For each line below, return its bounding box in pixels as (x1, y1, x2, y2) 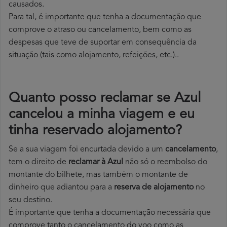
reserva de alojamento (114, 183, 194, 192)
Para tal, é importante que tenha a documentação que (9, 13, 201, 22)
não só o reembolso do (123, 158, 207, 167)
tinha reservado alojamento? (9, 124, 182, 138)
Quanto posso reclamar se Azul (9, 92, 201, 106)
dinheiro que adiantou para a (9, 183, 114, 192)
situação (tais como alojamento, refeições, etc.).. (9, 51, 179, 60)
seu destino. (9, 196, 52, 205)
